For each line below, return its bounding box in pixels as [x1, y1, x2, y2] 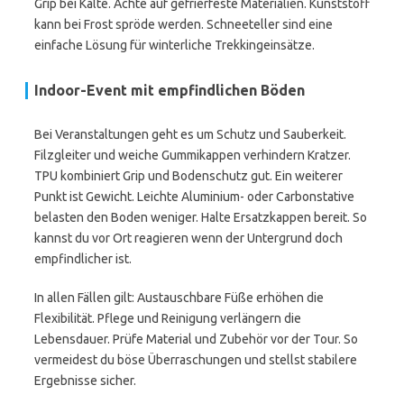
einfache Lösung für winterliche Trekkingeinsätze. [34, 38, 315, 52]
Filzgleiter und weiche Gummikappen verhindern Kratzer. [34, 148, 351, 162]
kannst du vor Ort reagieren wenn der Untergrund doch [34, 231, 343, 245]
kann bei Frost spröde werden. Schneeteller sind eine [34, 17, 333, 32]
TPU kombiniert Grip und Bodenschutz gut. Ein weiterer [34, 169, 343, 183]
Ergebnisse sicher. [34, 373, 136, 388]
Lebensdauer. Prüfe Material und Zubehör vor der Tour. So [34, 332, 358, 346]
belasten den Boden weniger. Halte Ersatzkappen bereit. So [34, 210, 367, 225]
